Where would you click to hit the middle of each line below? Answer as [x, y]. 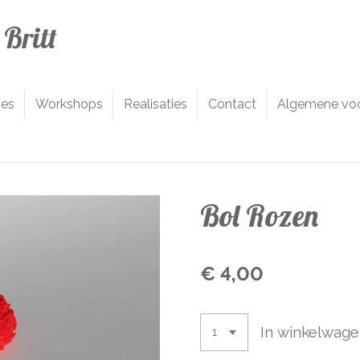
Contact [232, 104]
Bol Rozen [259, 215]
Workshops [69, 104]
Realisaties [155, 104]
